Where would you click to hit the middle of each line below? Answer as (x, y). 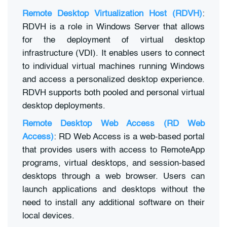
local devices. (48, 216)
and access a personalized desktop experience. (113, 80)
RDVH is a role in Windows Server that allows (113, 27)
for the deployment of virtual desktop (113, 40)
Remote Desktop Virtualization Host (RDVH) (112, 14)
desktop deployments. (64, 106)
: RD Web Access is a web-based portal (129, 137)
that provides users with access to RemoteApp (113, 150)
